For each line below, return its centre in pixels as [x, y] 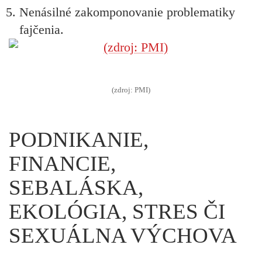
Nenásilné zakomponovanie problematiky [127, 12]
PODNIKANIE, [79, 139]
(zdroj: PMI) [131, 90]
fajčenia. [42, 29]
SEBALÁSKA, [76, 187]
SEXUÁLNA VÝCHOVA [123, 235]
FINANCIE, [62, 163]
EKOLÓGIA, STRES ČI [117, 211]
